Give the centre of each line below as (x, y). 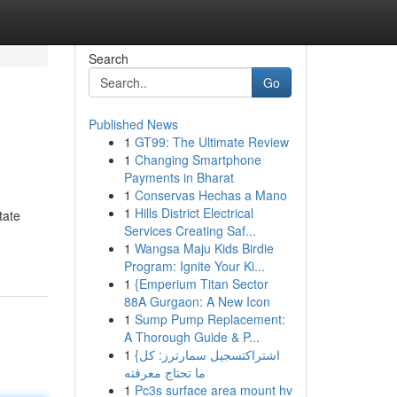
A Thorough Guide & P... (191, 337)
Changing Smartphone (198, 160)
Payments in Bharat (179, 177)
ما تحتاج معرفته (164, 372)
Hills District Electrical (194, 213)
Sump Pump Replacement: (210, 319)
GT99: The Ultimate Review (211, 142)
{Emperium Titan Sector (201, 284)
